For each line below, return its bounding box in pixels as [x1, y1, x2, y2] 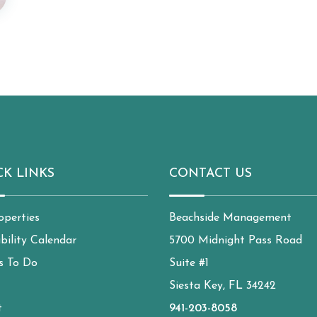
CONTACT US [169, 167, 252, 180]
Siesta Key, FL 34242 [169, 280, 276, 292]
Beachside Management [169, 212, 292, 224]
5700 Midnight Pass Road [169, 235, 302, 246]
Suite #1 [169, 258, 209, 269]
